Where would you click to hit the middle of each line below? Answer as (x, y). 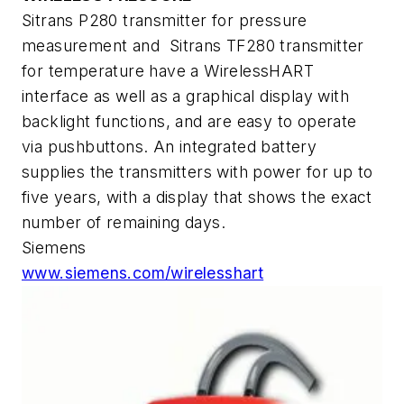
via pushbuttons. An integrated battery (170, 147)
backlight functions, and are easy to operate (189, 122)
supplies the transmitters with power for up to (197, 172)
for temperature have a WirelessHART (168, 71)
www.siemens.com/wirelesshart (143, 273)
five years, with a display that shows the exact (197, 197)
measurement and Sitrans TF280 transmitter (193, 46)
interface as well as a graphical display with (185, 96)
